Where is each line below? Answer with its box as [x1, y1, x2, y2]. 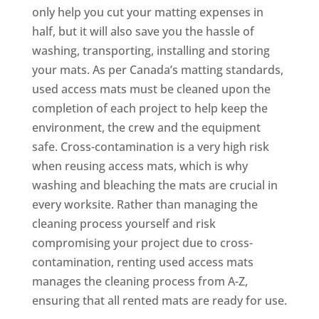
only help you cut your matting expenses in [31, 4, 263, 20]
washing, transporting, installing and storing [31, 42, 270, 58]
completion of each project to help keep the [31, 100, 268, 116]
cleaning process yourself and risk [31, 215, 216, 231]
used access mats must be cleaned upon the [31, 80, 271, 97]
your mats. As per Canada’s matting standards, [31, 61, 283, 78]
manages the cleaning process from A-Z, [31, 273, 248, 289]
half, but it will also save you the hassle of [31, 23, 254, 39]
